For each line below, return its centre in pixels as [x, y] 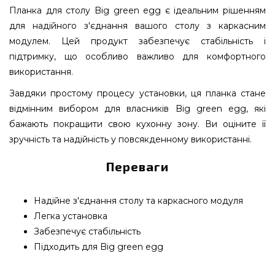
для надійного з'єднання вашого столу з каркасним [137, 26]
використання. [41, 72]
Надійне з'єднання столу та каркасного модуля [138, 201]
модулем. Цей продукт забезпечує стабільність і [137, 41]
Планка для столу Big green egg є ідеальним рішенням [137, 10]
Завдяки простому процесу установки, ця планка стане [137, 93]
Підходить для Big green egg [99, 247]
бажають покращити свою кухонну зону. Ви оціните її [137, 124]
